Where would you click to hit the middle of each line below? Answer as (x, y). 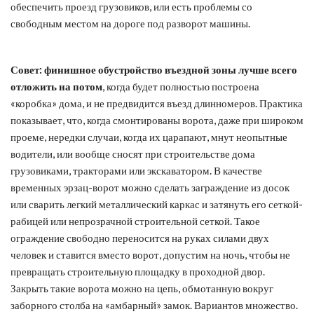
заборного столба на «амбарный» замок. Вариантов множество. (154, 305)
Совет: (26, 69)
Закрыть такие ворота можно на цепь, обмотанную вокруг (142, 288)
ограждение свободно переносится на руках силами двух (140, 237)
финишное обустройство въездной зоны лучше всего (171, 69)
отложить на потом (56, 86)
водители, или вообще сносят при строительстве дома (133, 153)
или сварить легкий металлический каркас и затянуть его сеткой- (157, 204)
